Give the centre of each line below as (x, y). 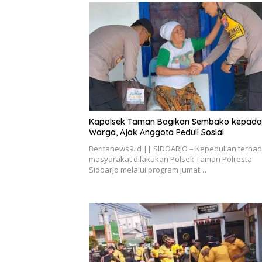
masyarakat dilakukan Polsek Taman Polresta (170, 159)
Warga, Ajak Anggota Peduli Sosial (156, 132)
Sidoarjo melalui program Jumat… (148, 169)
